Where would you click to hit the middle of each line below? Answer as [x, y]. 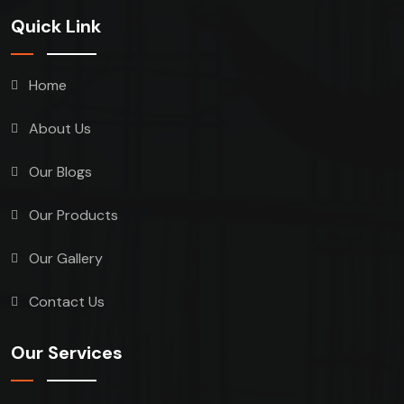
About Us [60, 128]
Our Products [73, 215]
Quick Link [56, 26]
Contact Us [67, 301]
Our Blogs [60, 171]
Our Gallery [66, 258]
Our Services [67, 352]
